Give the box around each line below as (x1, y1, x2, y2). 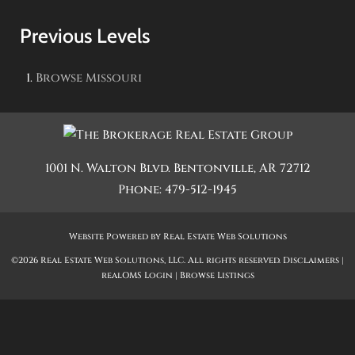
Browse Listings (179, 269, 254, 281)
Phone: (118, 181, 165, 198)
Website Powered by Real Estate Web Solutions (68, 231, 287, 242)
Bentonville (173, 160, 254, 177)
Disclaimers (283, 254, 339, 266)
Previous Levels (20, 24, 150, 48)
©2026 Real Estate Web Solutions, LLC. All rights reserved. (11, 254, 283, 266)
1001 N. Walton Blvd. (44, 160, 170, 177)
